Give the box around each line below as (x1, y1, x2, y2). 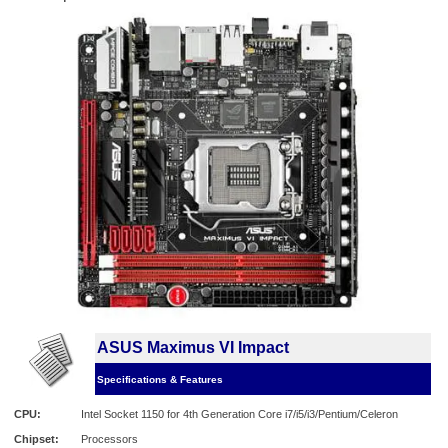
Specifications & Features (97, 374, 223, 386)
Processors (81, 433, 138, 446)
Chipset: (14, 433, 59, 446)
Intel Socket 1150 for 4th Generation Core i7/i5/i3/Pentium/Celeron (81, 408, 398, 421)
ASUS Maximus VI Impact (97, 339, 289, 357)
